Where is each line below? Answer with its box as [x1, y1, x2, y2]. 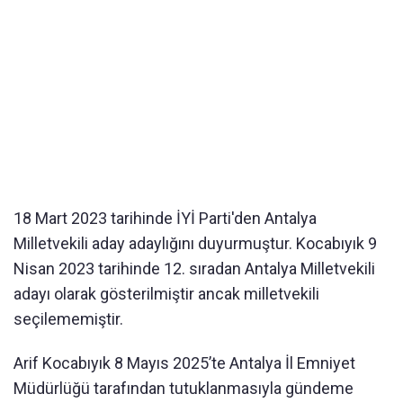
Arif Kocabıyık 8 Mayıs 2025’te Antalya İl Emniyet [13, 354, 355, 372]
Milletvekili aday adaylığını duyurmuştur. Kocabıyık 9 [13, 234, 377, 253]
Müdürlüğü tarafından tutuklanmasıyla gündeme [13, 379, 354, 398]
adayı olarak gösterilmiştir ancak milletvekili [13, 284, 319, 303]
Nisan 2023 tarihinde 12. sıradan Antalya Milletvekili [13, 259, 375, 278]
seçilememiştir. [13, 309, 123, 328]
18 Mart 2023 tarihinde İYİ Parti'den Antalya [13, 209, 317, 228]
